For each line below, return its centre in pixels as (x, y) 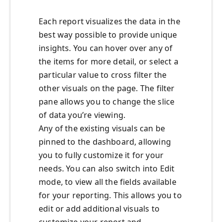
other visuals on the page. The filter (107, 88)
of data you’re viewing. (82, 115)
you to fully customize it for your (101, 155)
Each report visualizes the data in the (110, 22)
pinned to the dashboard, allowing (105, 142)
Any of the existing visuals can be (102, 129)
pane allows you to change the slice (107, 102)
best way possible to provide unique (108, 35)
